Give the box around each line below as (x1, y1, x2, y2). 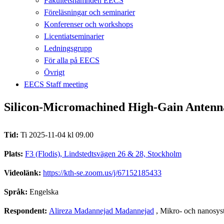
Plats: (4, 149, 25, 158)
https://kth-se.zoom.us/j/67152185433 (43, 168, 161, 177)
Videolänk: (4, 168, 43, 177)
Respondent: (4, 206, 49, 215)
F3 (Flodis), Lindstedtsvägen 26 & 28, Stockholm (25, 149, 181, 158)
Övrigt (44, 67, 64, 76)
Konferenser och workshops (44, 19, 133, 28)
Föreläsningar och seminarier (44, 7, 135, 16)
